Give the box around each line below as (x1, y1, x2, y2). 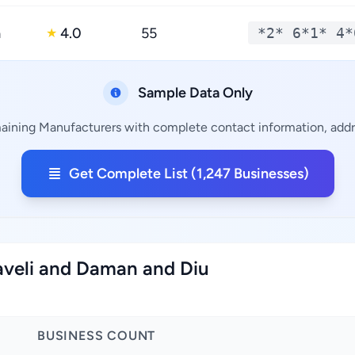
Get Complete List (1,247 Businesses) (68, 165, 309, 182)
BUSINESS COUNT (37, 328, 156, 343)
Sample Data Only (137, 84, 253, 101)
